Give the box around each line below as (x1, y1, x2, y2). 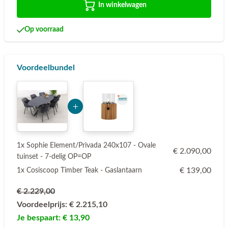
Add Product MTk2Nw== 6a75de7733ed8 (83, 83, 216, 91)
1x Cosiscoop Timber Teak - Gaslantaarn (17, 167, 142, 175)
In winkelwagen (98, 2, 147, 9)
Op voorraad (24, 26, 64, 34)
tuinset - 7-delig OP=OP (17, 153, 91, 161)
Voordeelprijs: (17, 201, 69, 209)
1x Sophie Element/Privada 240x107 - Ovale (17, 142, 156, 150)
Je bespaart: (17, 214, 63, 222)
